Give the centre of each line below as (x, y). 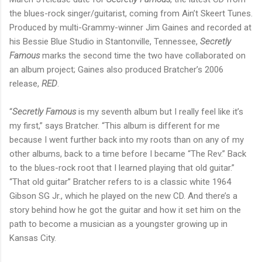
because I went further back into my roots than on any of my (127, 140)
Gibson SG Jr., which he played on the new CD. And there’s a (123, 196)
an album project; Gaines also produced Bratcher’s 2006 (116, 70)
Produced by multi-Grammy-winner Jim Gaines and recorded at (130, 28)
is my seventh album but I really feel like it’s (160, 112)
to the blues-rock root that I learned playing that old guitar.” (122, 168)
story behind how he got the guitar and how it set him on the (125, 210)
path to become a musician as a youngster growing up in (118, 224)
